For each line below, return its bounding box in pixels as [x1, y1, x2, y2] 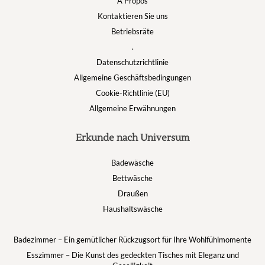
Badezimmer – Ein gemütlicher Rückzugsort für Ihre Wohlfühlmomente [14, 235, 251, 244]
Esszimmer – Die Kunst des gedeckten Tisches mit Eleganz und [26, 250, 239, 260]
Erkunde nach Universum [76, 132, 189, 144]
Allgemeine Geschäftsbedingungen [74, 73, 191, 82]
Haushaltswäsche [102, 204, 163, 214]
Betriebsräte [111, 27, 154, 36]
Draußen [117, 189, 148, 198]
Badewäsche [111, 158, 154, 167]
